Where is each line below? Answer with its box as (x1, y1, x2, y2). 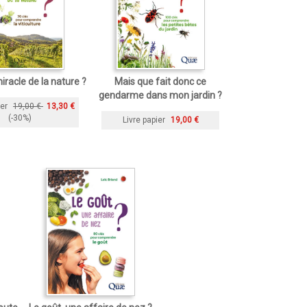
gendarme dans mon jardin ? (99, 90, 222, 101)
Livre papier (122, 114, 165, 125)
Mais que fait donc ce (114, 76, 206, 87)
